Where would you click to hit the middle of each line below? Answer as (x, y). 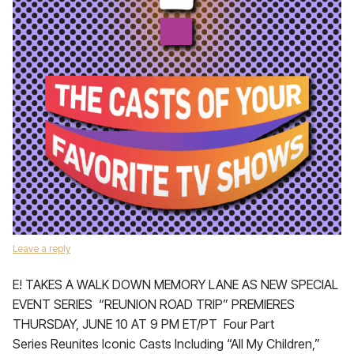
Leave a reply (41, 249)
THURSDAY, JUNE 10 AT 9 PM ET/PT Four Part (143, 324)
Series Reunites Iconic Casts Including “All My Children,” (168, 344)
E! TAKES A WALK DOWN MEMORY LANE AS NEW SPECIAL (175, 284)
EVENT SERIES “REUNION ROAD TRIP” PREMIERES (154, 304)
